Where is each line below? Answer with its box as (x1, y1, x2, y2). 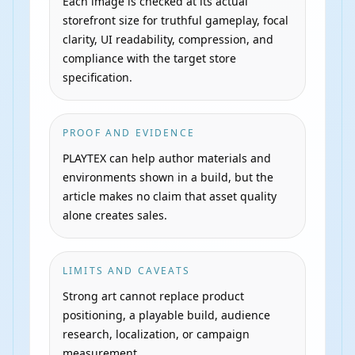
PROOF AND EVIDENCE (63, 126, 195, 139)
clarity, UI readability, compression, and (63, 32, 273, 47)
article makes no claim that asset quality (63, 189, 277, 204)
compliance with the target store (63, 51, 236, 66)
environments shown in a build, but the (63, 170, 273, 185)
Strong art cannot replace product (63, 288, 244, 303)
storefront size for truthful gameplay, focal (63, 13, 288, 28)
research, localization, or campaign (63, 326, 250, 342)
